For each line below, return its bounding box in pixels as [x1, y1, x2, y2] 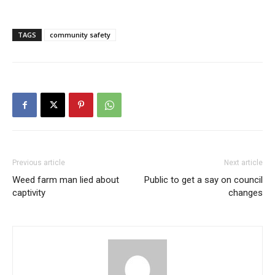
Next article [224, 158, 263, 167]
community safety [50, 30, 110, 39]
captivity [12, 187, 45, 198]
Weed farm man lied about [12, 174, 119, 185]
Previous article [12, 158, 65, 167]
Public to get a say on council [144, 174, 263, 185]
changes [228, 187, 263, 198]
